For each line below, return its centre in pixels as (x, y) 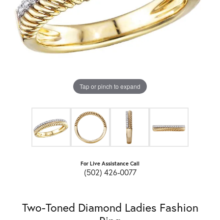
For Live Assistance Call (110, 164)
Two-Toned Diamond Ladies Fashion (110, 207)
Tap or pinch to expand (110, 86)
